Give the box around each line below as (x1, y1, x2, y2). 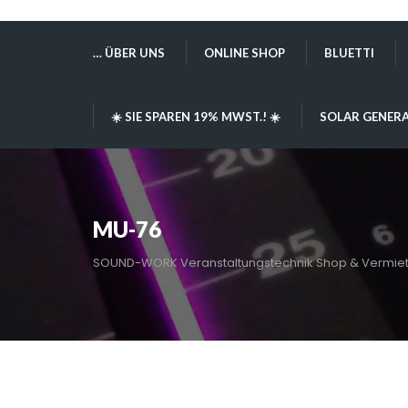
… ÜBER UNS (93, 46, 165, 60)
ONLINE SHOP (204, 46, 285, 60)
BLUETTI (324, 46, 374, 60)
